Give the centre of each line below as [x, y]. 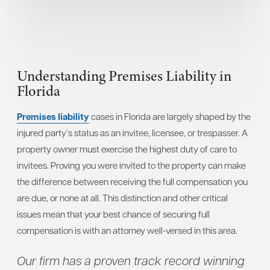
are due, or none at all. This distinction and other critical [122, 197]
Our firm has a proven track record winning [131, 260]
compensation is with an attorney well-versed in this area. [127, 230]
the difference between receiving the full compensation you [132, 181]
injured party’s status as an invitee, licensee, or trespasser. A [132, 132]
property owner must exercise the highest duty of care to [127, 149]
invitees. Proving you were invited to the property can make [131, 165]
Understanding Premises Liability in [124, 76]
